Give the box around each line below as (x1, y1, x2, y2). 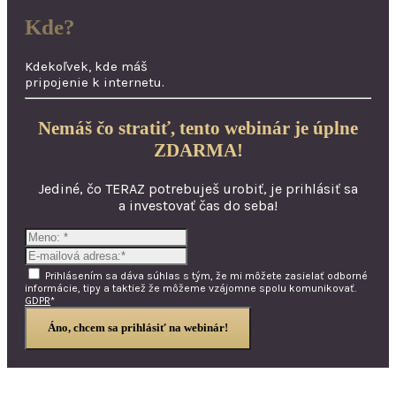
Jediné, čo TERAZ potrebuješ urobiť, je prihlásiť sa (38, 179, 358, 197)
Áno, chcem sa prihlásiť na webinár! (48, 321, 228, 335)
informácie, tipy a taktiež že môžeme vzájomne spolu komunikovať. (25, 281, 356, 294)
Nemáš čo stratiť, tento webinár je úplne (38, 117, 358, 139)
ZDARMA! (153, 139, 243, 161)
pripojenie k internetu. (25, 74, 164, 91)
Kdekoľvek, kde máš (25, 58, 148, 75)
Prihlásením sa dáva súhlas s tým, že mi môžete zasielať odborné (42, 269, 368, 282)
